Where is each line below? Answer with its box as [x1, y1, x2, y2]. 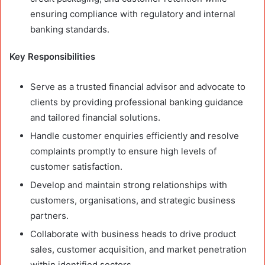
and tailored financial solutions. [30, 111, 160, 123]
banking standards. [30, 23, 109, 35]
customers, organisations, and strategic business [30, 194, 235, 206]
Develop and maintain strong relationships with [30, 179, 227, 190]
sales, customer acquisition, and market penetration [30, 243, 247, 255]
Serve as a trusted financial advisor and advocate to [30, 80, 245, 92]
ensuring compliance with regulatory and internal [30, 8, 235, 20]
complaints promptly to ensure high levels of [30, 145, 216, 157]
